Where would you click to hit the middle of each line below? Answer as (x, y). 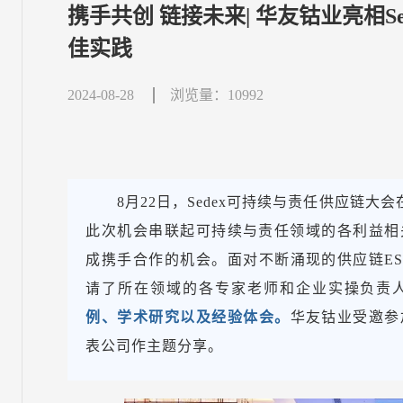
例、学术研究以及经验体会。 (188, 317)
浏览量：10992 (217, 95)
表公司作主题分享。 (155, 346)
